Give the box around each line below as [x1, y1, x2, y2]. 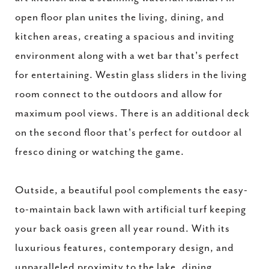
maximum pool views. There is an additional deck [15, 107, 250, 119]
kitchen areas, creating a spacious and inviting [15, 31, 234, 43]
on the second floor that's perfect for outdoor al [15, 127, 242, 139]
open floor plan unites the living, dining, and [15, 11, 225, 23]
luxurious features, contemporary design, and [15, 242, 234, 254]
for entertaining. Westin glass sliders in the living [15, 69, 247, 81]
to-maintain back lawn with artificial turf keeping [15, 204, 246, 216]
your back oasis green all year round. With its [15, 223, 230, 235]
